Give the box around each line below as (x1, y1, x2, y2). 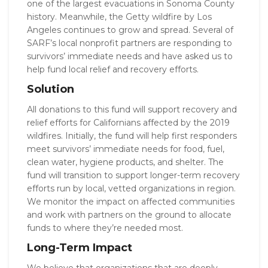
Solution (27, 82, 74, 96)
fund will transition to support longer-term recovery (27, 169, 240, 181)
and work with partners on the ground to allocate (27, 209, 232, 220)
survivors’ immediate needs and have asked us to (27, 50, 233, 62)
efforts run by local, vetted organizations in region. (27, 182, 236, 194)
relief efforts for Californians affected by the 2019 (27, 117, 230, 128)
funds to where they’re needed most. (27, 222, 183, 233)
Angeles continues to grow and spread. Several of (27, 24, 233, 35)
